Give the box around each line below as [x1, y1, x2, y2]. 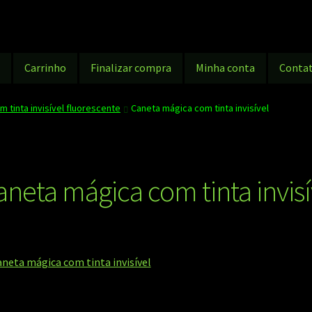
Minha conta [196, 61, 256, 75]
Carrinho [24, 61, 67, 75]
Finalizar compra [91, 61, 172, 75]
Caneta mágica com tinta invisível [131, 101, 270, 114]
